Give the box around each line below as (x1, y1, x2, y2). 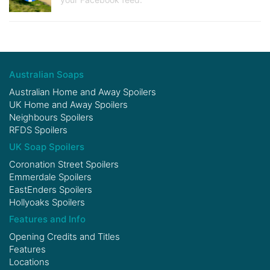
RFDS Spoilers (9, 124, 67, 136)
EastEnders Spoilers (9, 184, 92, 196)
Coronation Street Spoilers (9, 159, 119, 171)
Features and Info (9, 213, 86, 225)
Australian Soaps (9, 69, 84, 81)
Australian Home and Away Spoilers (9, 86, 156, 98)
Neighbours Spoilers (9, 111, 93, 124)
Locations (9, 256, 49, 268)
